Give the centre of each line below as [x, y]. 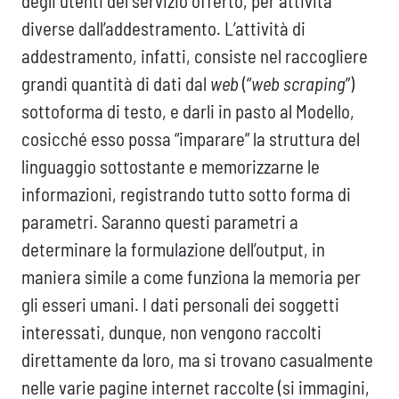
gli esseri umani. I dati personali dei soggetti [180, 305]
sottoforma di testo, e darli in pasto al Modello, [188, 111]
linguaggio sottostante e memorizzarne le [171, 167]
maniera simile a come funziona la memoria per [191, 277]
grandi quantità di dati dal [116, 84]
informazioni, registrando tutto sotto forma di [186, 194]
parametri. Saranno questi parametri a [160, 222]
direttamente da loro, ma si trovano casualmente [197, 360]
